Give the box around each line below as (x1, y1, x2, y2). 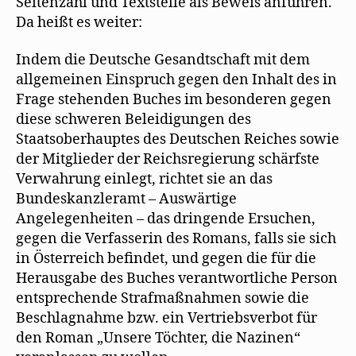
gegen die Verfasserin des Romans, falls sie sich (16, 230, 336, 248)
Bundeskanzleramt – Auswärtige (16, 190, 237, 208)
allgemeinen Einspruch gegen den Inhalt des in (16, 71, 337, 89)
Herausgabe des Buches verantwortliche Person (16, 269, 338, 288)
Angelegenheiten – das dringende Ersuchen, (16, 210, 315, 228)
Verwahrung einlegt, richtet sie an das (16, 170, 273, 188)
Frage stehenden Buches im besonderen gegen (16, 91, 331, 109)
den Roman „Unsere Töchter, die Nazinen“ (16, 329, 300, 347)
